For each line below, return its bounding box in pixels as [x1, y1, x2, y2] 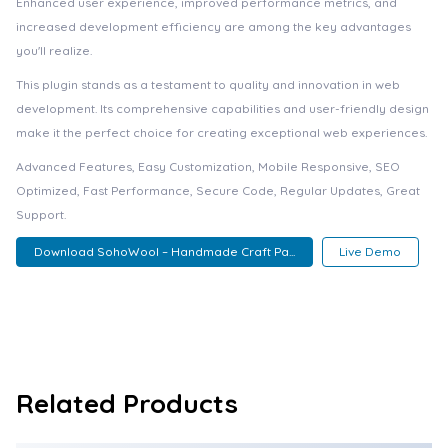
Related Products [16, 387, 238, 421]
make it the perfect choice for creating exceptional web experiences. [16, 125, 427, 140]
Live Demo [339, 244, 402, 260]
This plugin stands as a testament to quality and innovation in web [16, 77, 400, 92]
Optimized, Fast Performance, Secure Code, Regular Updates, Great [16, 183, 420, 198]
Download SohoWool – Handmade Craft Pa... [33, 244, 295, 260]
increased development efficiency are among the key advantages [16, 19, 411, 34]
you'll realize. [16, 43, 92, 58]
